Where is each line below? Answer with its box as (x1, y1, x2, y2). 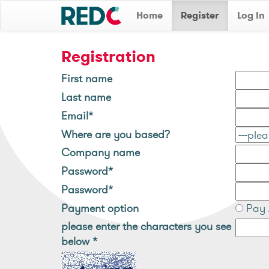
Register (181, 9, 219, 22)
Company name (61, 145, 140, 159)
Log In (237, 9, 265, 22)
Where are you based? (61, 127, 170, 141)
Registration (61, 46, 156, 67)
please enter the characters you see (61, 219, 231, 233)
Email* (61, 109, 93, 122)
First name (61, 71, 112, 85)
